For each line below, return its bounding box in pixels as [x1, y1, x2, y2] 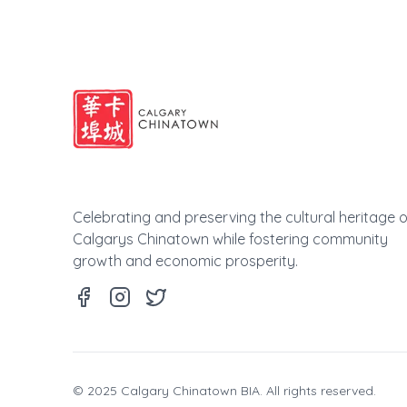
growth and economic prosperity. [73, 252, 298, 271]
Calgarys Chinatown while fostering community [73, 230, 388, 249]
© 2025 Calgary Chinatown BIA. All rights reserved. [73, 382, 376, 400]
